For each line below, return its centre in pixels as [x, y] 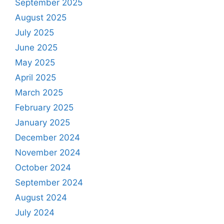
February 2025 [44, 108]
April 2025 [35, 78]
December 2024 [47, 138]
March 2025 [39, 93]
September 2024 [49, 183]
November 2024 [48, 153]
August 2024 [41, 198]
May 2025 [35, 63]
